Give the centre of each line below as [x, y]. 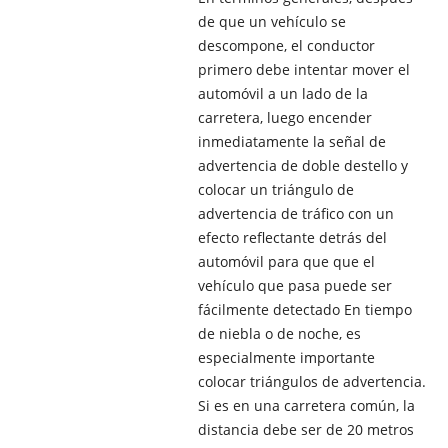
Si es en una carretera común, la [306, 406]
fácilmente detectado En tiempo [304, 310]
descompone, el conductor [286, 46]
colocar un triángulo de [275, 190]
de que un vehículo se [271, 22]
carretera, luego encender [284, 118]
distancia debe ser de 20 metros [305, 430]
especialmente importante [286, 358]
